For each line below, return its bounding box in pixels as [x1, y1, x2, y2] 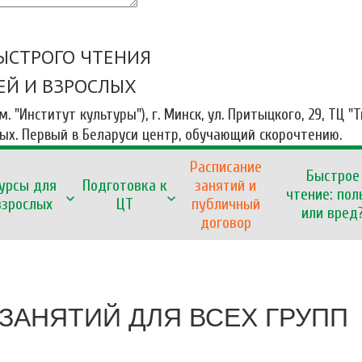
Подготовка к [82, 175, 167, 195]
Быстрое [305, 166, 360, 186]
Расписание [189, 157, 262, 176]
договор [200, 213, 251, 232]
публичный [191, 194, 260, 213]
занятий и [195, 175, 256, 195]
